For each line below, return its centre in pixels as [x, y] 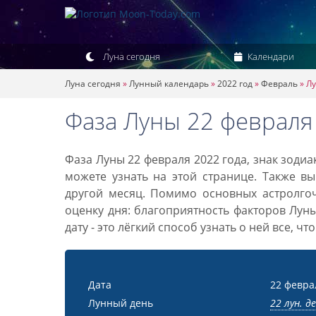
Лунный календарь [169, 84]
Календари [269, 56]
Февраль [279, 84]
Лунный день [121, 303]
